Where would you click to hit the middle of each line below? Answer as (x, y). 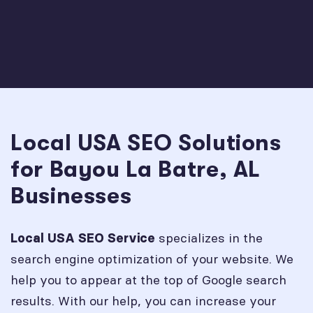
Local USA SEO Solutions (146, 143)
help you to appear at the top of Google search (148, 280)
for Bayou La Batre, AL (136, 169)
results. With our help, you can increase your (143, 301)
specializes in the (209, 238)
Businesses (71, 196)
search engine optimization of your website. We (152, 259)
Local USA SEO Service (83, 238)
